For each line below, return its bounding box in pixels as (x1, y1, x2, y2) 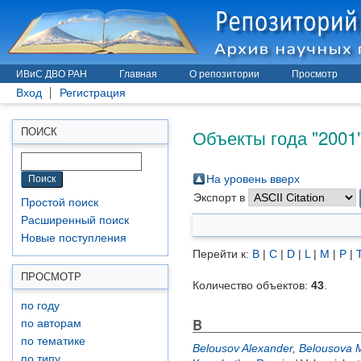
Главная (119, 68, 157, 80)
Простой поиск (21, 197, 98, 209)
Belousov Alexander (193, 342, 293, 355)
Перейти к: (193, 247, 252, 260)
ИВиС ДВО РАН (16, 68, 87, 80)
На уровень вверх (206, 172, 300, 185)
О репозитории (189, 68, 259, 80)
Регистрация (60, 87, 126, 99)
